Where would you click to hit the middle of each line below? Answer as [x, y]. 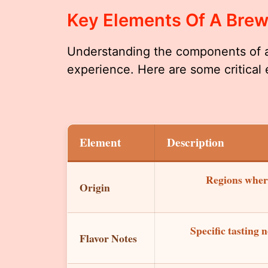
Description [196, 142]
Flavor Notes [108, 238]
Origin [95, 187]
